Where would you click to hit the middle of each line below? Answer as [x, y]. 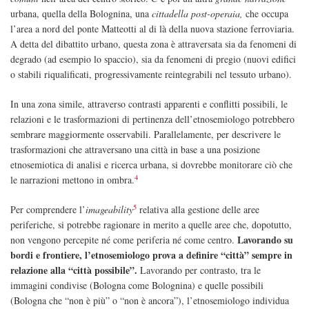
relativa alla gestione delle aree [198, 210]
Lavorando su [265, 240]
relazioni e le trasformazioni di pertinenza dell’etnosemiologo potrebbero [152, 119]
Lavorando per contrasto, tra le [199, 270]
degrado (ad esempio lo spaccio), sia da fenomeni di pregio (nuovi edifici [153, 59]
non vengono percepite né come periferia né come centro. [124, 240]
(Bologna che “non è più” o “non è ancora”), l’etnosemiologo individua [150, 301]
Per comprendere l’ [48, 210]
